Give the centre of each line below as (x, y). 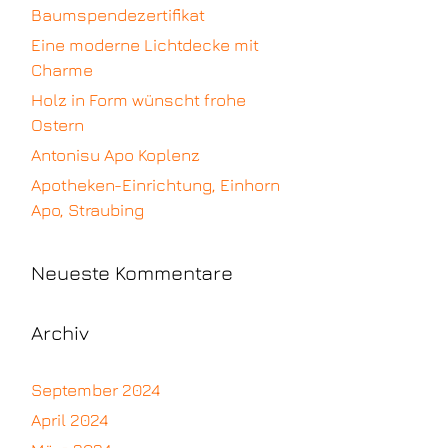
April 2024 (69, 420)
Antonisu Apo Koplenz (115, 155)
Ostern (57, 125)
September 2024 (95, 390)
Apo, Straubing (87, 210)
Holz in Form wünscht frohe (138, 100)
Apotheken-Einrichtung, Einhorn (155, 185)
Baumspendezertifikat (118, 15)
